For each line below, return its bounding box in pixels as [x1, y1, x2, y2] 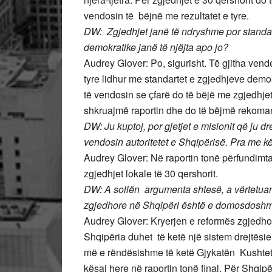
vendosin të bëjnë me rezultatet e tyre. [84, 8, 249, 22]
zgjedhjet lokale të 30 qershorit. [84, 166, 218, 180]
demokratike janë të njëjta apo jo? [84, 40, 228, 54]
